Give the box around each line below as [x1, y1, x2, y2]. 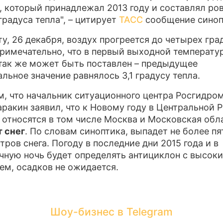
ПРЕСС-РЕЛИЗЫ [57, 14, 122, 24]
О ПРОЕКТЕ [57, 34, 103, 44]
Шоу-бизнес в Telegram [50, 206, 173, 218]
